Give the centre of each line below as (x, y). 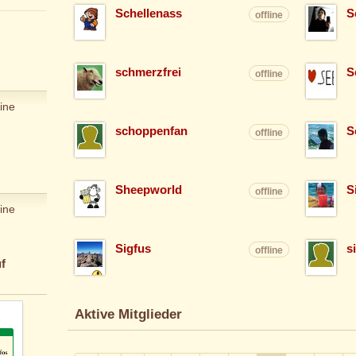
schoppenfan (151, 132)
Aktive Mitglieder (128, 315)
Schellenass (148, 14)
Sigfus (133, 249)
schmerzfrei (148, 73)
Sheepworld (148, 190)
